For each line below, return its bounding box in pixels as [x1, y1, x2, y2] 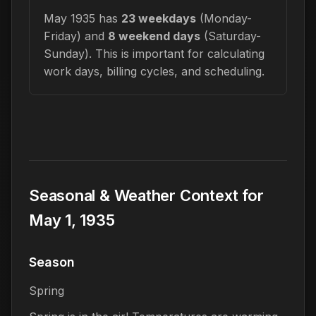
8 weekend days [108, 28, 200, 43]
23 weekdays [121, 11, 196, 25]
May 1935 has [44, 11, 121, 25]
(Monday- [196, 11, 252, 25]
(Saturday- [200, 28, 261, 43]
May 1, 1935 [29, 210, 115, 229]
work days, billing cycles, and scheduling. [44, 63, 265, 78]
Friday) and [44, 28, 108, 43]
